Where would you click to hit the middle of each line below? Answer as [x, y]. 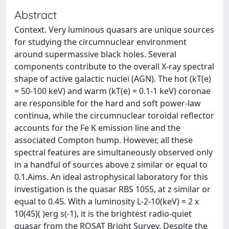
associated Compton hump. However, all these [104, 140]
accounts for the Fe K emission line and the [97, 128]
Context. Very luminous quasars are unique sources [114, 30]
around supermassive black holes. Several [95, 54]
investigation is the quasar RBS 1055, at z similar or [112, 189]
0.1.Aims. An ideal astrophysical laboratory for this [111, 177]
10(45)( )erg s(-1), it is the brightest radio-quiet [103, 214]
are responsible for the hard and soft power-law [108, 103]
